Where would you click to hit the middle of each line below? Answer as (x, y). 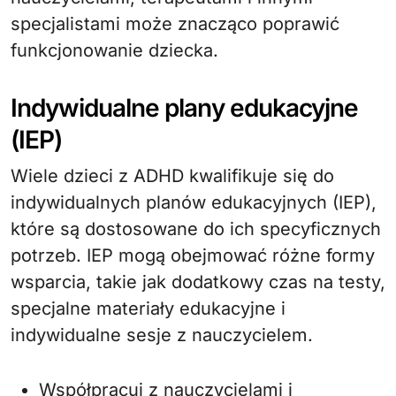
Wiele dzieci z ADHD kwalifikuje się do (172, 175)
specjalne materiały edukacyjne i (148, 308)
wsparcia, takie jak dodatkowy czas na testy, (198, 282)
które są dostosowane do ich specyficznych (196, 228)
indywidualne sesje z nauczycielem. (162, 335)
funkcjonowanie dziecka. (114, 50)
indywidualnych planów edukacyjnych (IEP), (194, 202)
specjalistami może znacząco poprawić (175, 23)
